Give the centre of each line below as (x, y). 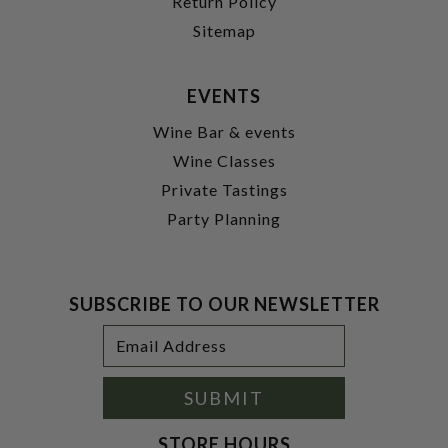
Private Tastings (224, 189)
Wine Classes (224, 160)
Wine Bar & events (224, 131)
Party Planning (224, 218)
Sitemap (224, 30)
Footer (42, 333)
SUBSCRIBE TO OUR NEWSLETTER (224, 303)
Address (130, 352)
